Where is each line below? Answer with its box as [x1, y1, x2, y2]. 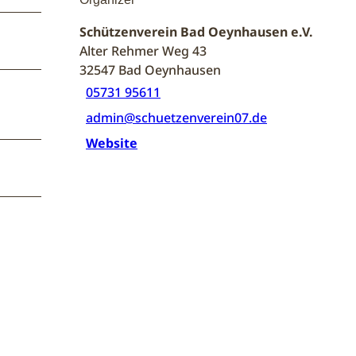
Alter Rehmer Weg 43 [79, 41, 207, 60]
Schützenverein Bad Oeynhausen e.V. [79, 22, 313, 41]
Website [86, 133, 137, 152]
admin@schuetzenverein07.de [86, 108, 267, 126]
